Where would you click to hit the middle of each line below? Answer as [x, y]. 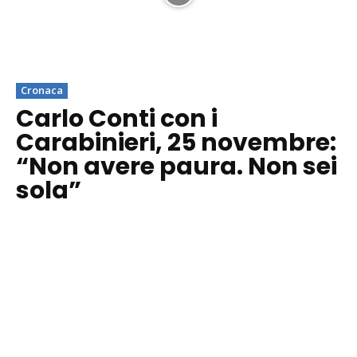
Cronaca [42, 90]
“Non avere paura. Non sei [177, 167]
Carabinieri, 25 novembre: [176, 143]
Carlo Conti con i [117, 119]
